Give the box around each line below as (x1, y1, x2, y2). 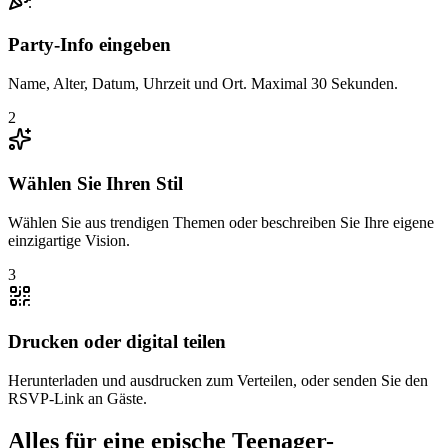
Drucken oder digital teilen (8, 330, 226, 352)
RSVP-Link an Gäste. (8, 389, 147, 407)
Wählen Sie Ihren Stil (8, 173, 183, 195)
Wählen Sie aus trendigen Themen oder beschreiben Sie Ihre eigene (8, 214, 434, 232)
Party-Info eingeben (8, 34, 171, 55)
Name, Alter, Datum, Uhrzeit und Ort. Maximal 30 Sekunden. (8, 74, 398, 92)
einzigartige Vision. (8, 232, 130, 250)
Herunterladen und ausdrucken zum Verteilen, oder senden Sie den (8, 371, 428, 389)
